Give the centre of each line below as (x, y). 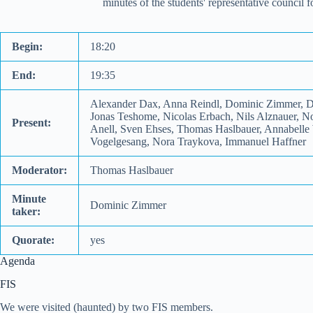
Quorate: (33, 240)
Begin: (27, 46)
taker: (26, 211)
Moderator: (39, 170)
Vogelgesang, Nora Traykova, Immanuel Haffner (198, 141)
